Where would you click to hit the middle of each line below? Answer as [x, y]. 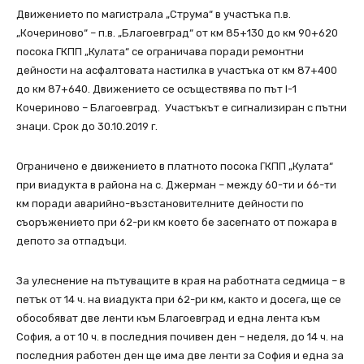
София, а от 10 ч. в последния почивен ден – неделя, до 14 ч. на [180, 337]
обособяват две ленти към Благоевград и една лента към [168, 318]
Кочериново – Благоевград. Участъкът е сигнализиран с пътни [182, 108]
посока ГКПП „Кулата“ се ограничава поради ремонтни [160, 52]
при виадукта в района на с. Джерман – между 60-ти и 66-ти [176, 185]
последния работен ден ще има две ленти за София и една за [180, 356]
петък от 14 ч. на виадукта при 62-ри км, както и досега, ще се [179, 300]
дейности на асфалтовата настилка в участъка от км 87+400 [177, 71]
